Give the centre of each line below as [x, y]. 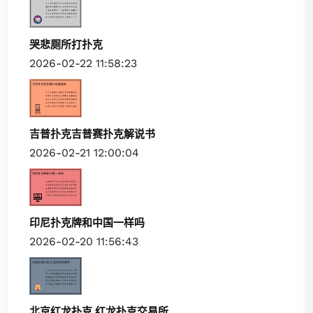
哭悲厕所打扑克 [66, 45]
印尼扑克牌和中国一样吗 [87, 223]
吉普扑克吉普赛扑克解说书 [92, 134]
